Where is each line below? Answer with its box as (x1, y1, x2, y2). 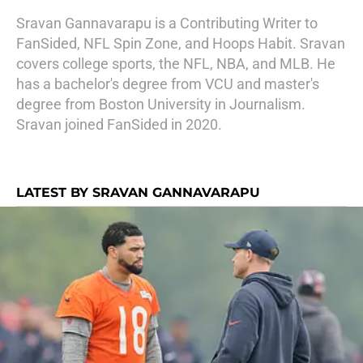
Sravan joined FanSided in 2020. (16, 116, 222, 133)
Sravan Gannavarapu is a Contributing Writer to (16, 15, 318, 32)
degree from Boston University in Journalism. (16, 96, 305, 113)
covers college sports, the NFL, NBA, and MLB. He (16, 55, 335, 72)
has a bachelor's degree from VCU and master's (16, 75, 319, 92)
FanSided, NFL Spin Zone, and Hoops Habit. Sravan (16, 35, 345, 52)
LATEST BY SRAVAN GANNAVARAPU (16, 185, 260, 200)
